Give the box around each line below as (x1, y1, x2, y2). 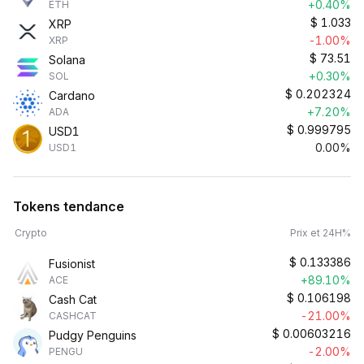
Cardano (49, 89, 95, 102)
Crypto (15, 227, 47, 239)
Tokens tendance (13, 198, 124, 214)
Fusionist (49, 257, 95, 271)
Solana (49, 53, 85, 67)
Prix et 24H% (290, 227, 351, 239)
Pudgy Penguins (49, 328, 136, 342)
